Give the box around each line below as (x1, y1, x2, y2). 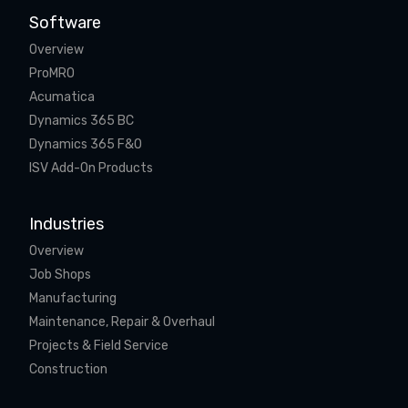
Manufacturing (29, 291, 117, 306)
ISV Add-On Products (29, 160, 153, 176)
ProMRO (29, 66, 75, 81)
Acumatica (29, 89, 95, 105)
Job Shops (29, 267, 91, 282)
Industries (29, 214, 104, 234)
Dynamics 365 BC (29, 113, 134, 128)
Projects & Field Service (29, 338, 168, 353)
